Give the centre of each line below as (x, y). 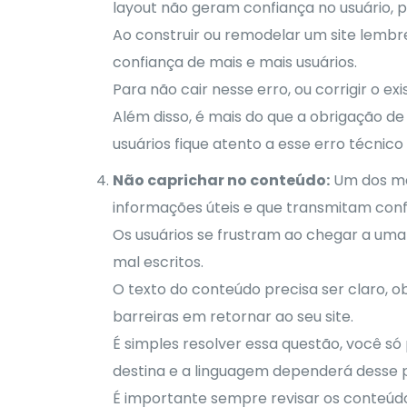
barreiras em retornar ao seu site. (233, 316)
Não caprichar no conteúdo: (221, 180)
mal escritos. (158, 262)
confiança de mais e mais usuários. (234, 62)
